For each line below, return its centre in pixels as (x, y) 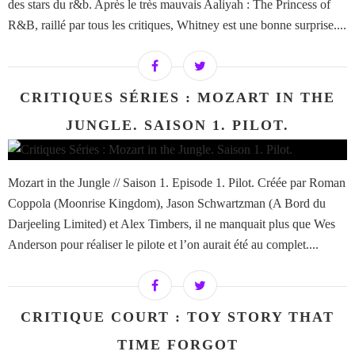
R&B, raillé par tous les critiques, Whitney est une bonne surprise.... (177, 25)
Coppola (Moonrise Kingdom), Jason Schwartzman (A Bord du (167, 204)
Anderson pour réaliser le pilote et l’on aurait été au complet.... (163, 245)
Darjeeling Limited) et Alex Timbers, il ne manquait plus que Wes (172, 224)
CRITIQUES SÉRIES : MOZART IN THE (177, 98)
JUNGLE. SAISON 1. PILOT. (177, 126)
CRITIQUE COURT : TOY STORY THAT (177, 317)
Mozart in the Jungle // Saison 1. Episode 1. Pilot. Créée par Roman (177, 183)
